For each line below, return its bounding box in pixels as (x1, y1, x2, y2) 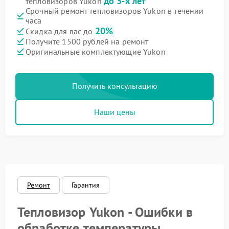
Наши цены (94, 107, 135, 117)
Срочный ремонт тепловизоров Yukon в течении (26, 6, 204, 16)
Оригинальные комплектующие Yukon (26, 46, 166, 57)
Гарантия (72, 180, 100, 190)
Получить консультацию (72, 81, 157, 91)
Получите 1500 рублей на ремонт (26, 36, 149, 47)
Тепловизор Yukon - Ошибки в (17, 203, 193, 220)
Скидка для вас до (26, 26, 95, 36)
